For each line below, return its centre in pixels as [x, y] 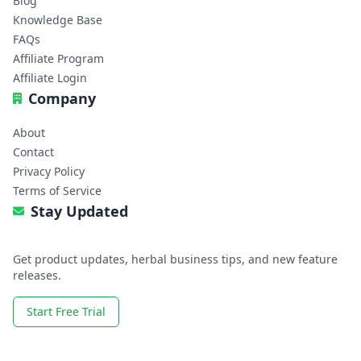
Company [62, 99]
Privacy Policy [49, 172]
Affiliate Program [58, 59]
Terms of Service [57, 191]
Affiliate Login [50, 78]
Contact [33, 152]
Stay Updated [79, 212]
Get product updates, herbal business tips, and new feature [175, 259]
